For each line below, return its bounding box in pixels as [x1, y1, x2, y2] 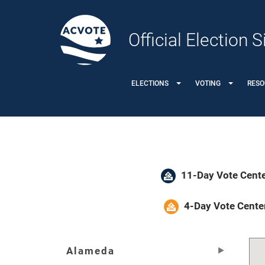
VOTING [195, 79, 221, 88]
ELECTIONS [131, 79, 169, 88]
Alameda [66, 245, 115, 257]
